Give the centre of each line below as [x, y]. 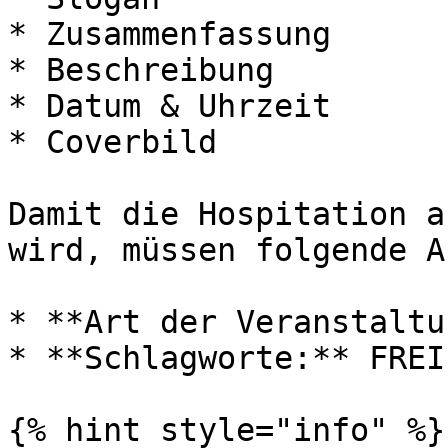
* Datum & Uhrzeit [169, 106]
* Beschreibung [141, 70]
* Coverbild [112, 142]
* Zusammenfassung [169, 34]
